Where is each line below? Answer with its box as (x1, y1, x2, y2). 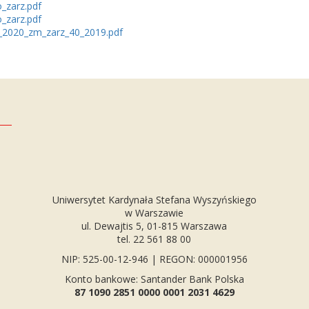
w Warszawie (125, 206, 184, 219)
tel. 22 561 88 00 (117, 232, 192, 246)
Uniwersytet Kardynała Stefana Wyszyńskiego (52, 193, 257, 206)
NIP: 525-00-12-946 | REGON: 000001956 (61, 252, 248, 266)
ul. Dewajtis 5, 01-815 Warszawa (81, 219, 228, 232)
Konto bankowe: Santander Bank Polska (64, 272, 244, 286)
